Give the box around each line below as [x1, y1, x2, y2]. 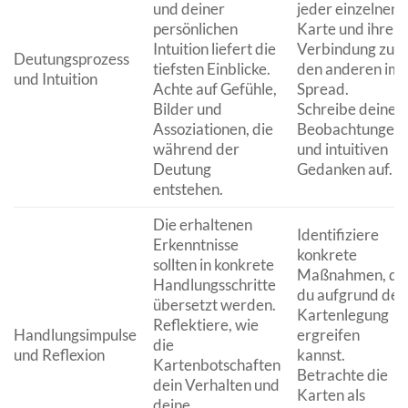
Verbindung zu [296, 38, 394, 58]
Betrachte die [296, 364, 388, 384]
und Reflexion [14, 344, 105, 364]
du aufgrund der [296, 284, 405, 304]
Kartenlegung [296, 304, 389, 324]
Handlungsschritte [152, 274, 276, 294]
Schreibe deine [296, 98, 396, 118]
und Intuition [14, 68, 97, 88]
